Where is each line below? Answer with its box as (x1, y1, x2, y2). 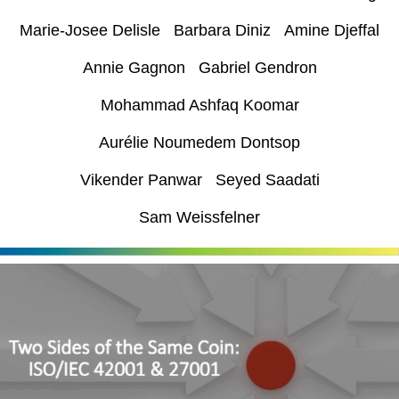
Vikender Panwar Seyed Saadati (79, 171, 320, 189)
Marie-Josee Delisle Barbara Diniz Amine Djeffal (20, 21, 379, 39)
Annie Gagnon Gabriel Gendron (82, 59, 317, 77)
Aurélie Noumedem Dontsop (99, 134, 300, 151)
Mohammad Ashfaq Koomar (100, 96, 299, 114)
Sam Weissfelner (139, 208, 260, 226)
